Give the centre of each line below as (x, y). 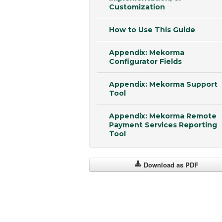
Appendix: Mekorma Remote (163, 116)
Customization (137, 7)
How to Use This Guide (152, 29)
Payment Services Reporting (163, 125)
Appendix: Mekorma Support (163, 84)
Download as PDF (170, 165)
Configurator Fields (145, 61)
